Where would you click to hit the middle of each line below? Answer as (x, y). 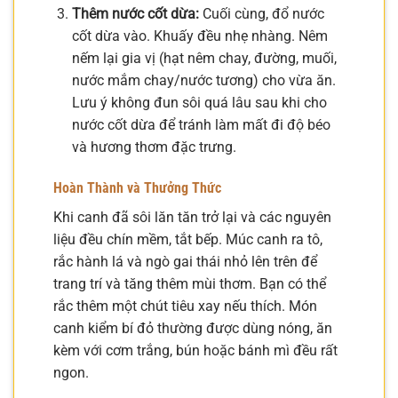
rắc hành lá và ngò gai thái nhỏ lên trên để (185, 262)
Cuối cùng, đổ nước (261, 14)
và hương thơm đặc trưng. (154, 147)
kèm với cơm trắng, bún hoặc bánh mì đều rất (195, 351)
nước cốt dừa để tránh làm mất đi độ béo (201, 125)
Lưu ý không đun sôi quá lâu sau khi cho (199, 103)
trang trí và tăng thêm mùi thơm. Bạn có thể (190, 284)
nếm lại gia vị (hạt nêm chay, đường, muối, (204, 59)
